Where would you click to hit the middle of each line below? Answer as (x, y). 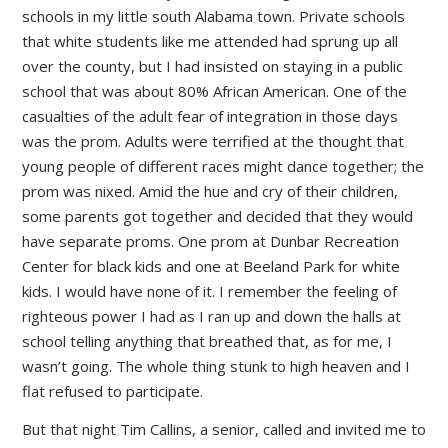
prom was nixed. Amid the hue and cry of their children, (210, 191)
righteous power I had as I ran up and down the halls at (211, 316)
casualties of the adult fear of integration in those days (210, 116)
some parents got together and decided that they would (217, 216)
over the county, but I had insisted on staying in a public (212, 66)
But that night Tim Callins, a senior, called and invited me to (224, 429)
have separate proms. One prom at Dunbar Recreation (210, 241)
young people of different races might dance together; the (223, 166)
